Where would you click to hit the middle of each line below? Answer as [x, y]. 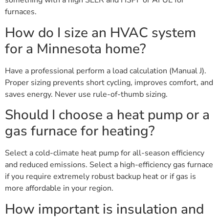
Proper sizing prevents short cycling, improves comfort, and [109, 82]
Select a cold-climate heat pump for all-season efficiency [105, 153]
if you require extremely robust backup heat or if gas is [100, 177]
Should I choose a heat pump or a [107, 115]
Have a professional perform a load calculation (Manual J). [106, 71]
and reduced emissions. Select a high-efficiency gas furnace [109, 165]
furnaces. [21, 12]
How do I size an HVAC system [100, 33]
